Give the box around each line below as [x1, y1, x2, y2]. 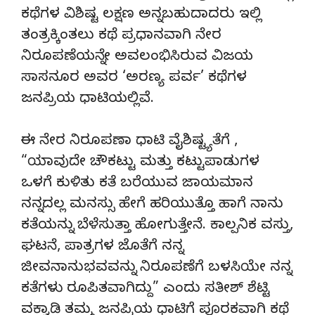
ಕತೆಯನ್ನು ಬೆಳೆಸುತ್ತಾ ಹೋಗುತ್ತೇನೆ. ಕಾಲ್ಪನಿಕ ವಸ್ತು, [21, 217, 293, 236]
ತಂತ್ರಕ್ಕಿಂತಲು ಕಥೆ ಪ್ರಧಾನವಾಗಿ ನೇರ [21, 27, 221, 46]
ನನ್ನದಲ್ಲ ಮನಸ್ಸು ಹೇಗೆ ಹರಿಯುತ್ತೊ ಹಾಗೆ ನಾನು [21, 195, 283, 215]
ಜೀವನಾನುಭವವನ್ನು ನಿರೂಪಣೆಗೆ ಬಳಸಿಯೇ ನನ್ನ [21, 259, 291, 278]
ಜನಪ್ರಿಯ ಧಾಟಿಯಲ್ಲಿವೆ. [21, 90, 154, 110]
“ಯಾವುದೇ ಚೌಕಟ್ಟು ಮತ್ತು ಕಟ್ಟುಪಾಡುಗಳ [21, 153, 259, 173]
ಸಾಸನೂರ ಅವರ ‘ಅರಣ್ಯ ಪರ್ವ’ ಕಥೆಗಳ [21, 69, 247, 89]
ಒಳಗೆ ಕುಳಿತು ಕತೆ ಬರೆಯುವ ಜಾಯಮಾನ [21, 174, 253, 194]
